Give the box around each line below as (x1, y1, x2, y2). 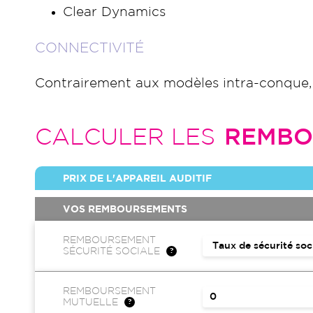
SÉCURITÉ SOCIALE (63, 247, 163, 256)
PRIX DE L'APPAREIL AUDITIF (63, 175, 212, 183)
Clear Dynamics (63, 6, 166, 18)
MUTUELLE (63, 298, 121, 307)
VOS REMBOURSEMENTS (63, 205, 187, 214)
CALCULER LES (35, 128, 215, 148)
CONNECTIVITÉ (35, 42, 144, 54)
